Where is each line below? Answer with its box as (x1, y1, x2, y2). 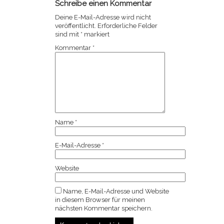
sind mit (55, 30, 80, 38)
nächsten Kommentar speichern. (55, 204, 152, 212)
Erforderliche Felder (97, 22, 157, 30)
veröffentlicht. (55, 22, 96, 30)
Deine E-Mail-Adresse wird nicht (55, 13, 151, 21)
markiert (82, 30, 109, 38)
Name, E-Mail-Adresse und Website (63, 187, 169, 195)
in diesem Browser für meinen (55, 196, 145, 204)
